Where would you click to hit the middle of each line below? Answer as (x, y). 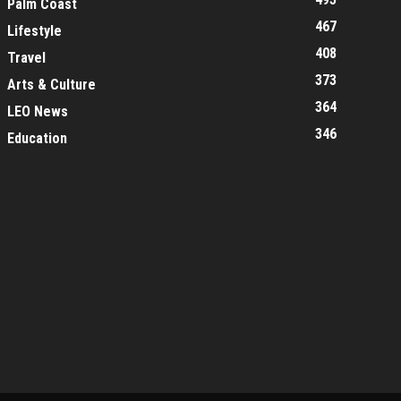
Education (37, 138)
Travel (26, 58)
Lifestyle (34, 31)
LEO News (38, 111)
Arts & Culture (51, 85)
